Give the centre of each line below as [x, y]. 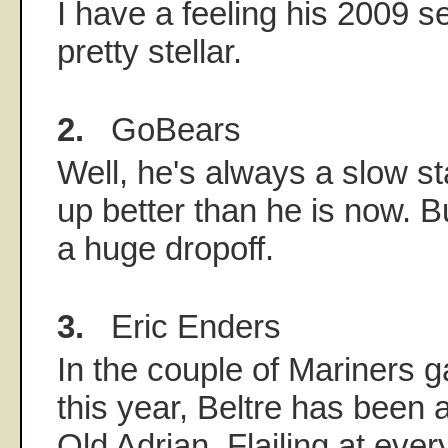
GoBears [162, 130]
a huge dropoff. [165, 249]
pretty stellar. [149, 52]
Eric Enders [182, 327]
